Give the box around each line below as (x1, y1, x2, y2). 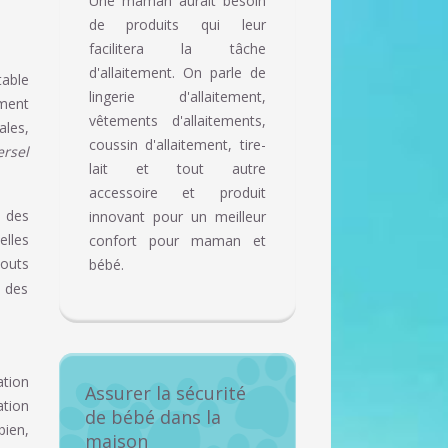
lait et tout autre (88, 159, 266, 179)
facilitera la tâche (88, 39, 266, 59)
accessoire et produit (88, 183, 266, 203)
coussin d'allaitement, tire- (88, 135, 266, 155)
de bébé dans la (84, 405, 221, 430)
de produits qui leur (88, 15, 266, 35)
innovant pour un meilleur (88, 207, 266, 227)
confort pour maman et (88, 231, 266, 251)
